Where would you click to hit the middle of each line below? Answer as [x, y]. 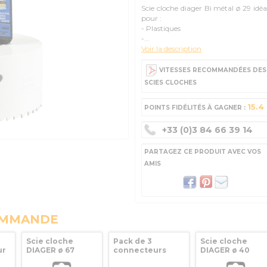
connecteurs [140, 250]
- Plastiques [161, 28]
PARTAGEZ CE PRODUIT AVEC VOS [203, 152]
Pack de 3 [133, 241]
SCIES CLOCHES [170, 83]
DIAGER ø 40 [225, 250]
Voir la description [171, 49]
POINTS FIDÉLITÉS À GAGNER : [196, 108]
